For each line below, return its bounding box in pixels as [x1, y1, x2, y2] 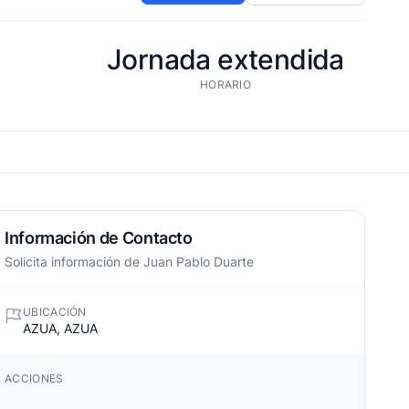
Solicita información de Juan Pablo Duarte [5, 254, 254, 269]
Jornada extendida [107, 43, 344, 76]
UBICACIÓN [23, 305, 87, 319]
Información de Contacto [5, 228, 193, 247]
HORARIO [199, 78, 252, 91]
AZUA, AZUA [23, 320, 98, 336]
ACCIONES [5, 372, 64, 385]
